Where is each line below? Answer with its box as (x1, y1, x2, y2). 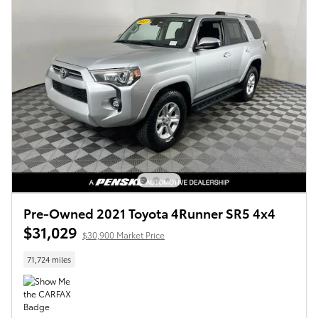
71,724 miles (27, 253, 72, 265)
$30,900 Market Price (82, 228, 165, 241)
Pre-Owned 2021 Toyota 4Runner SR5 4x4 (23, 203, 275, 221)
